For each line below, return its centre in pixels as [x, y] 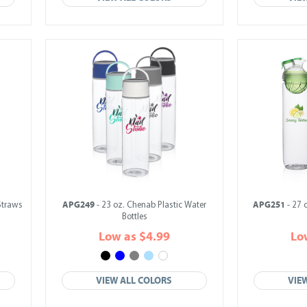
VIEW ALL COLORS [134, 281]
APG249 [78, 205]
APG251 [269, 205]
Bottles [134, 217]
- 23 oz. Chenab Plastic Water [150, 205]
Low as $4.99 [134, 237]
